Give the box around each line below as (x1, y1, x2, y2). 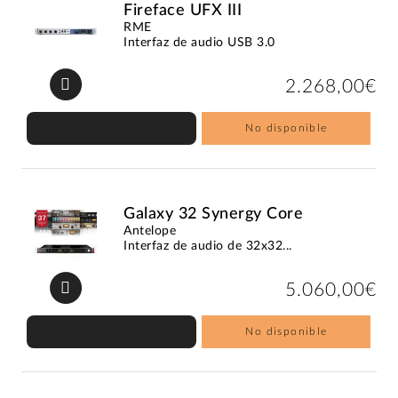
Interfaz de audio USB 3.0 (123, 36, 275, 49)
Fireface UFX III (123, 2, 243, 19)
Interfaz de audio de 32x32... (123, 239, 292, 252)
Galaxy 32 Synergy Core (123, 205, 304, 222)
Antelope (123, 224, 177, 237)
